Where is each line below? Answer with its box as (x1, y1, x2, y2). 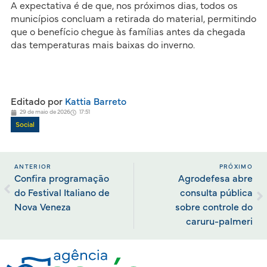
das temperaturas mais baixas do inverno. (10, 40, 195, 50)
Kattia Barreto (62, 97, 126, 107)
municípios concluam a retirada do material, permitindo (10, 14, 256, 24)
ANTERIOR (14, 164, 52, 170)
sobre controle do (175, 203, 253, 213)
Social (15, 121, 35, 129)
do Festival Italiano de (14, 188, 110, 198)
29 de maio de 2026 (19, 109, 70, 116)
